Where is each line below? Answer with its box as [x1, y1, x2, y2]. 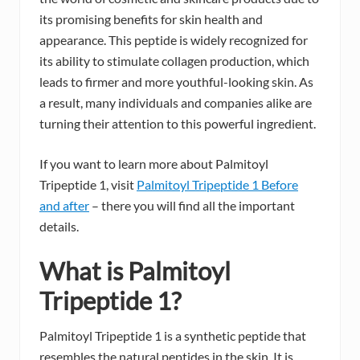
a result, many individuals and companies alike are [39, 95, 312, 111]
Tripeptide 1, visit [39, 177, 137, 193]
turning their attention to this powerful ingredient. [39, 116, 316, 132]
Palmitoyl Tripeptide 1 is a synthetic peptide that [39, 328, 306, 344]
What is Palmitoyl [39, 256, 231, 287]
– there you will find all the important [89, 198, 295, 214]
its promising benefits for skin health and [39, 11, 263, 27]
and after [39, 198, 89, 214]
